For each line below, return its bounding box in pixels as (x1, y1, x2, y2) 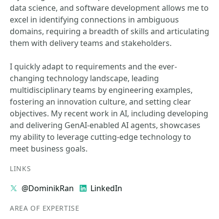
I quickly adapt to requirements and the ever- (10, 61, 177, 72)
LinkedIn (90, 183, 122, 194)
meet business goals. (10, 143, 88, 154)
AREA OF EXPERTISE (10, 203, 80, 213)
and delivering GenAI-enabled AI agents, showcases (10, 120, 200, 131)
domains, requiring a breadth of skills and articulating (10, 26, 209, 37)
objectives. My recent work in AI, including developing (10, 108, 208, 119)
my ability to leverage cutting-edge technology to (10, 131, 191, 142)
